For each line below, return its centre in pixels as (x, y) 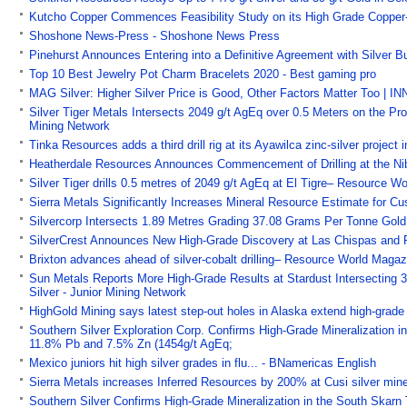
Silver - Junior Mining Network (108, 292)
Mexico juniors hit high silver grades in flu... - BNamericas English (203, 362)
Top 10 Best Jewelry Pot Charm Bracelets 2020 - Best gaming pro (203, 74)
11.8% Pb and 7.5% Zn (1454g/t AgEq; (131, 343)
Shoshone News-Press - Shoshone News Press (154, 35)
